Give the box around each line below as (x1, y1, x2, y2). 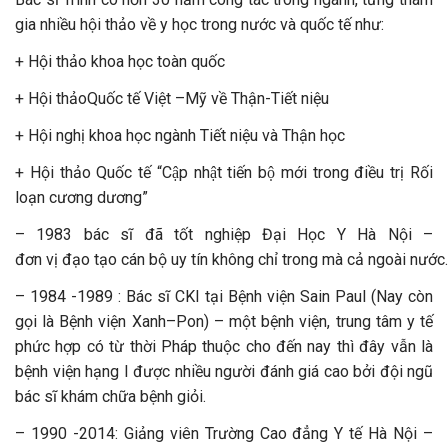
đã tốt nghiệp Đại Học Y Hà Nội (144, 224, 412, 244)
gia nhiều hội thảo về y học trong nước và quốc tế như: (15, 14, 384, 34)
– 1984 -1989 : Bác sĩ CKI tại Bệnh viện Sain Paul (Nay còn (15, 286, 433, 306)
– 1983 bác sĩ (15, 224, 145, 244)
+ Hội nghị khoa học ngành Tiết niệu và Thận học (15, 125, 345, 145)
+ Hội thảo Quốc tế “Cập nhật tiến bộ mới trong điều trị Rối (15, 162, 433, 182)
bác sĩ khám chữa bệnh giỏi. (15, 386, 206, 406)
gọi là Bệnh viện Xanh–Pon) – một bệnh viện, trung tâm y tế (15, 311, 433, 331)
